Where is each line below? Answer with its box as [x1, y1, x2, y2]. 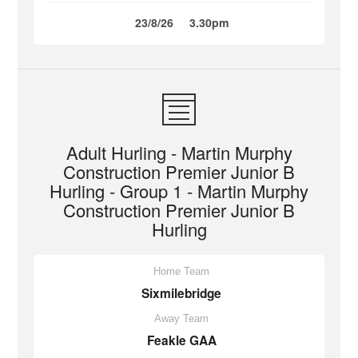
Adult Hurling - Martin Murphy [66, 140, 292, 165]
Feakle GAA [146, 332, 217, 349]
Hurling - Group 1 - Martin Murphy [50, 178, 308, 203]
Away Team [154, 312, 209, 324]
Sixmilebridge [141, 284, 221, 302]
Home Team [153, 265, 209, 277]
